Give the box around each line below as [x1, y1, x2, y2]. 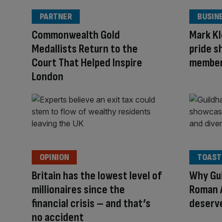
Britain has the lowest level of [32, 168, 162, 183]
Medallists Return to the [32, 41, 138, 56]
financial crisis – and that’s [32, 196, 151, 211]
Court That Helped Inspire [32, 55, 142, 70]
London [32, 69, 63, 84]
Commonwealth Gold [32, 27, 120, 42]
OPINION [40, 152, 69, 163]
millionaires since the [32, 182, 125, 197]
